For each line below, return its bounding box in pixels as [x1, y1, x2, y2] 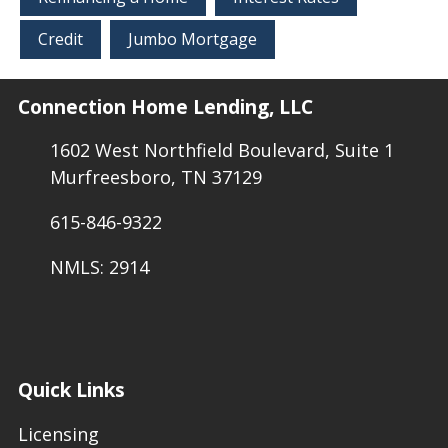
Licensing [18, 422, 99, 446]
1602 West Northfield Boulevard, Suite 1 [49, 138, 394, 163]
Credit [38, 28, 83, 51]
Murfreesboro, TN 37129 [49, 165, 262, 190]
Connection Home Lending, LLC [18, 92, 313, 120]
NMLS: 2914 [49, 255, 149, 280]
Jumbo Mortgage [128, 28, 257, 51]
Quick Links [18, 376, 125, 404]
